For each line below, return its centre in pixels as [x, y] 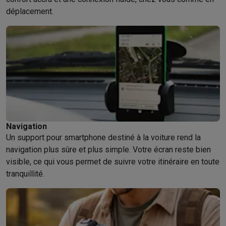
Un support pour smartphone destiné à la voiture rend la [103, 137]
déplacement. [30, 11]
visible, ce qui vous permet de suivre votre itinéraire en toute [113, 162]
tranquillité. [25, 174]
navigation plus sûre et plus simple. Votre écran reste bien [108, 150]
